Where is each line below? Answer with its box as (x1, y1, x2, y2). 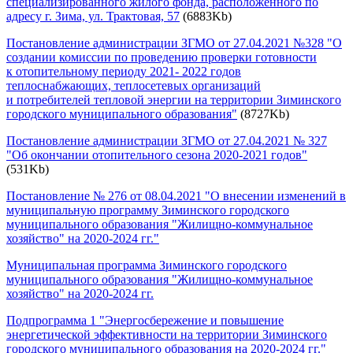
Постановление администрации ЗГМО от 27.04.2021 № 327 (6, 133, 327, 147)
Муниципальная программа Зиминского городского (6, 258, 287, 272)
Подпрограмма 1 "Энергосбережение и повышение (6, 313, 284, 327)
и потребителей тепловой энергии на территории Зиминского (6, 92, 341, 106)
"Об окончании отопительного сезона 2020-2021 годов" (6, 147, 307, 162)
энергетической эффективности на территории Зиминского (6, 327, 327, 341)
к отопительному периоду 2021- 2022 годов (6, 64, 241, 78)
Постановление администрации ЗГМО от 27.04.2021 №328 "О (6, 35, 342, 50)
